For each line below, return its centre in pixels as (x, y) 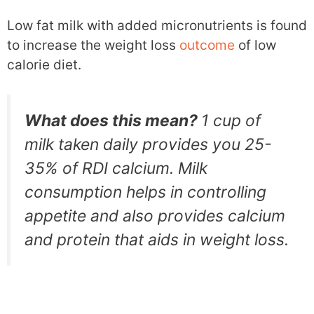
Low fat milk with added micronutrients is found (157, 25)
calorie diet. (44, 64)
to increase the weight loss (93, 45)
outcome (207, 45)
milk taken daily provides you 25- (148, 144)
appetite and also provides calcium (155, 216)
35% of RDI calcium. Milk (116, 168)
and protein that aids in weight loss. (157, 240)
